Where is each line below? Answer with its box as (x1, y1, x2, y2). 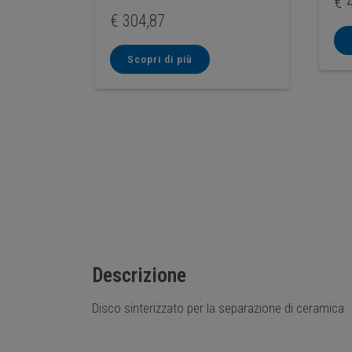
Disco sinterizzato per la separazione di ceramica (92, 299, 344, 316)
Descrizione (92, 262, 186, 287)
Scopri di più (127, 53, 193, 66)
